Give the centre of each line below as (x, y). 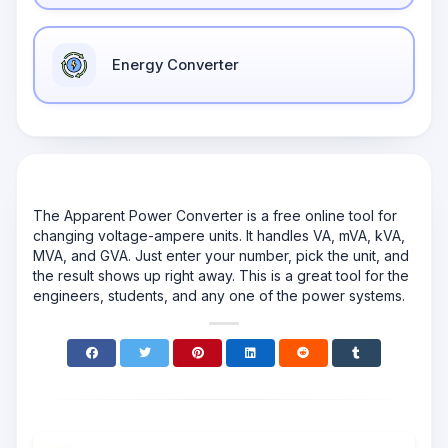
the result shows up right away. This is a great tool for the (221, 276)
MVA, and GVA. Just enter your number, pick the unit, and (221, 256)
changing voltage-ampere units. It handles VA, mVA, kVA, (219, 236)
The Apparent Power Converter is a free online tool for (215, 216)
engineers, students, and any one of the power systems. (219, 296)
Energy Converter (175, 64)
